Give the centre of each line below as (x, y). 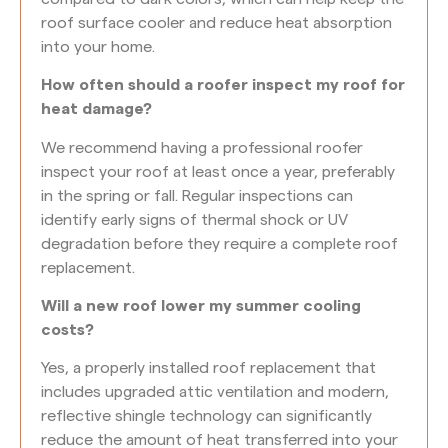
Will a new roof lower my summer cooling (201, 306)
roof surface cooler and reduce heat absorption (216, 22)
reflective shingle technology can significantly (206, 416)
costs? (67, 330)
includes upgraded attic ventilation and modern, (215, 392)
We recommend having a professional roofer (202, 147)
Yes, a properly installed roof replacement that (208, 368)
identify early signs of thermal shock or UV (194, 219)
